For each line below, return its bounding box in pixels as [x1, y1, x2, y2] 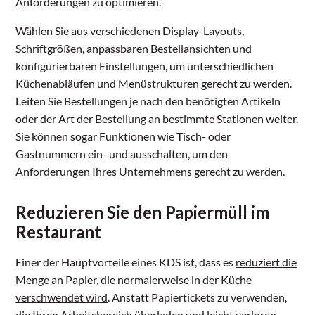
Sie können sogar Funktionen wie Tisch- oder [15, 129, 231, 143]
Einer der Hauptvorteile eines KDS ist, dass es [15, 255, 236, 269]
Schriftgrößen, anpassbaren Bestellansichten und [15, 41, 252, 56]
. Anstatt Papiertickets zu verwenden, [108, 290, 288, 304]
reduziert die [236, 255, 297, 269]
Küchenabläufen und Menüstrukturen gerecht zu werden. [15, 77, 292, 91]
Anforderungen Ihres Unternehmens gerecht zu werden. [15, 165, 285, 179]
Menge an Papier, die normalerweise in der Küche [15, 273, 252, 287]
